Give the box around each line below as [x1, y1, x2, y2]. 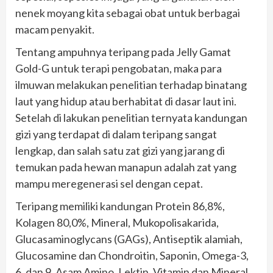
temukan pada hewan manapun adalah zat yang [15, 160, 236, 174]
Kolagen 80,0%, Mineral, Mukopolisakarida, [15, 216, 219, 230]
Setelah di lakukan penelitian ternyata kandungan [15, 111, 247, 125]
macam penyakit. [15, 23, 94, 37]
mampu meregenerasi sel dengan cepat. [15, 177, 203, 191]
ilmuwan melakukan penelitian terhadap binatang [15, 78, 247, 92]
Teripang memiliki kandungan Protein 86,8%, [15, 199, 225, 213]
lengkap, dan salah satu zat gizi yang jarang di [15, 144, 225, 158]
